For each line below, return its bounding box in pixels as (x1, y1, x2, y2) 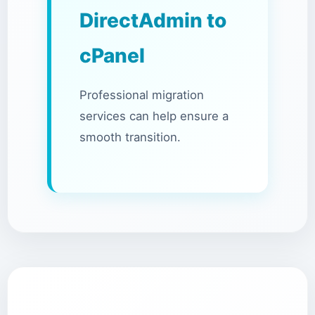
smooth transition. (79, 130, 181, 144)
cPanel (79, 44, 145, 67)
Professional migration (79, 88, 204, 102)
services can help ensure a (79, 109, 229, 123)
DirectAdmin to (79, 8, 226, 32)
